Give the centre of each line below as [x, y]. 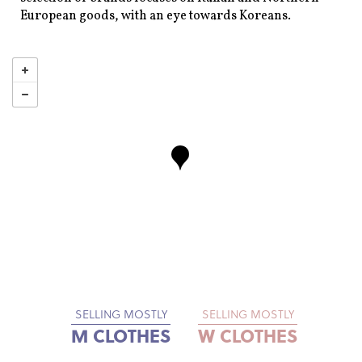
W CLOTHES [248, 336]
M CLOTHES [121, 336]
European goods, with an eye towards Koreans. [156, 17]
